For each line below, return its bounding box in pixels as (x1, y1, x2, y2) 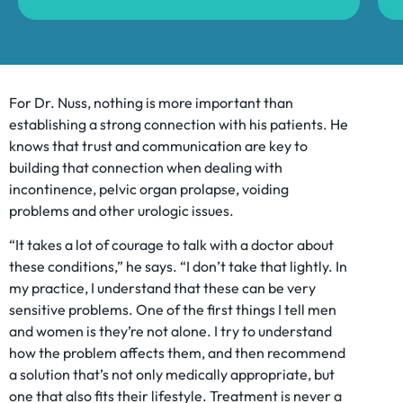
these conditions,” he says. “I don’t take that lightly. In (9, 257, 347, 276)
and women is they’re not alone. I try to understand (9, 322, 332, 341)
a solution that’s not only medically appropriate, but (9, 365, 335, 384)
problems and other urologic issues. (9, 201, 234, 219)
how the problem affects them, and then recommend (9, 344, 345, 363)
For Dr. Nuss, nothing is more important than (9, 93, 293, 112)
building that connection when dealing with (9, 157, 282, 176)
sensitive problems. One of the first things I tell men (9, 300, 336, 319)
